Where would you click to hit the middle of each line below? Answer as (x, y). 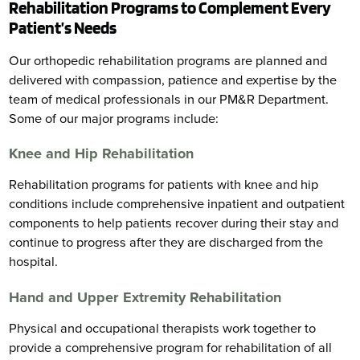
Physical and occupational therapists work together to (163, 329)
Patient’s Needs (63, 28)
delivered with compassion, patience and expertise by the (173, 80)
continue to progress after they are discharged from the (166, 243)
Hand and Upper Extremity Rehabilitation (145, 297)
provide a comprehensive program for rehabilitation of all (171, 348)
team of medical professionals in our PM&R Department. (169, 99)
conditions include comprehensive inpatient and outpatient (177, 205)
